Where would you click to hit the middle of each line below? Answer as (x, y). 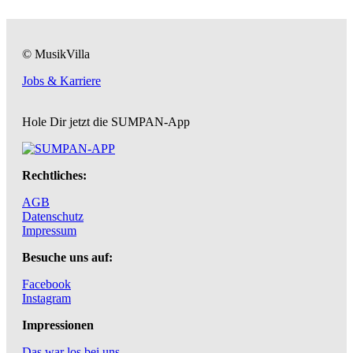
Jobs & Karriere (61, 80)
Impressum (49, 230)
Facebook (46, 284)
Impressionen (58, 325)
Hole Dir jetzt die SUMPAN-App (106, 121)
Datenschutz (53, 216)
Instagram (46, 298)
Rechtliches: (54, 175)
